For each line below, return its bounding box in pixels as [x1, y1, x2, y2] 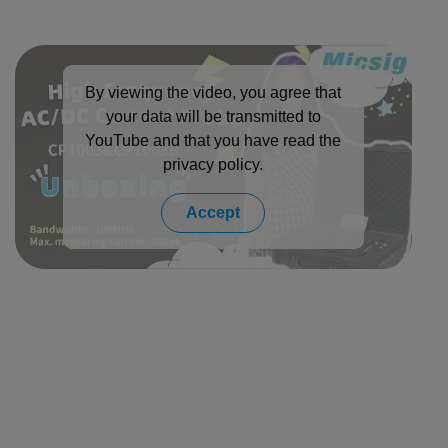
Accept [186, 204, 241, 221]
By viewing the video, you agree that [85, 84, 342, 101]
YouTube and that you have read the [85, 132, 342, 149]
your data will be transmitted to [105, 108, 321, 125]
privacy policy [163, 156, 260, 173]
